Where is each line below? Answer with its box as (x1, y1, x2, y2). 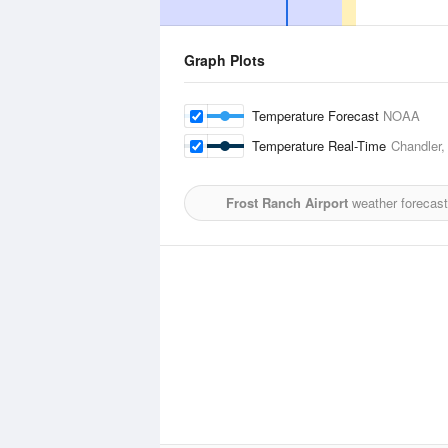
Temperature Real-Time (252, 136, 391, 155)
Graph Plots (184, 50, 265, 70)
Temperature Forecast (252, 106, 383, 125)
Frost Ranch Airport (225, 193, 348, 212)
